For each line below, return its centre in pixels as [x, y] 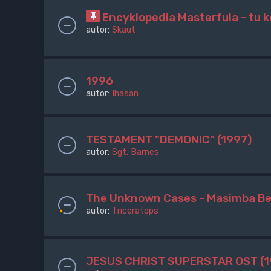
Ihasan [125, 93]
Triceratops [135, 210]
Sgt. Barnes [135, 152]
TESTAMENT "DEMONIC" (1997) [169, 139]
